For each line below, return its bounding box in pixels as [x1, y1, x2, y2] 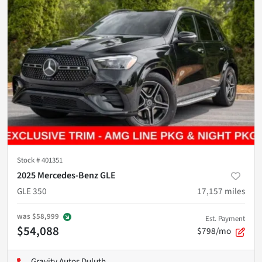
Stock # [17, 155, 42, 166]
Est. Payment [205, 213, 245, 225]
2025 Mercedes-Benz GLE [17, 169, 116, 182]
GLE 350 [17, 185, 47, 198]
